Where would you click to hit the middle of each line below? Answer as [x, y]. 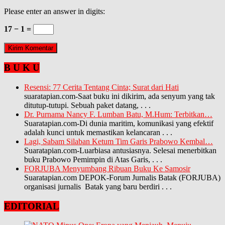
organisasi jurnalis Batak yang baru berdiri [93, 186]
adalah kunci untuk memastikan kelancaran [93, 132]
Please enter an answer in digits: [54, 11]
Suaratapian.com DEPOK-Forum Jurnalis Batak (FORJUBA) [122, 177]
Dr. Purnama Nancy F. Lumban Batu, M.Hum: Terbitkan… [118, 114]
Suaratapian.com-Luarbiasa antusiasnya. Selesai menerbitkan [120, 150]
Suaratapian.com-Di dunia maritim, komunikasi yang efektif [119, 123]
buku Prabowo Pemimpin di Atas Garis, [88, 159]
